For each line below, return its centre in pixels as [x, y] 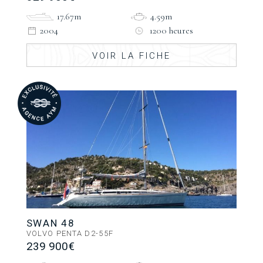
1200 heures [172, 31]
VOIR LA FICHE [131, 56]
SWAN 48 [50, 223]
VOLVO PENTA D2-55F [70, 234]
